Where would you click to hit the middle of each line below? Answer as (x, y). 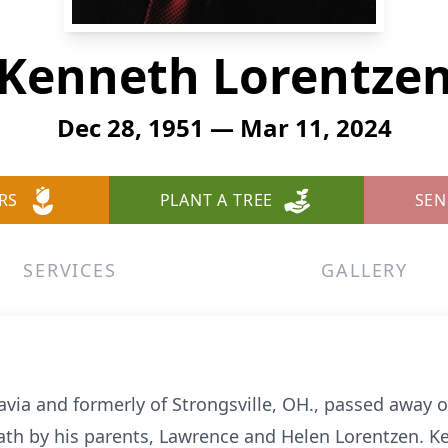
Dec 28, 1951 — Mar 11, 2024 (224, 127)
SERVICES (70, 270)
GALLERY (364, 270)
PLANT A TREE (216, 200)
